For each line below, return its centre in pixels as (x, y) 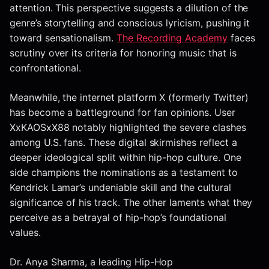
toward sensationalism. (63, 38)
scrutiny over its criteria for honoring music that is (123, 53)
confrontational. (46, 68)
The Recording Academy (172, 38)
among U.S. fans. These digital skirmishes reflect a (123, 143)
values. (25, 233)
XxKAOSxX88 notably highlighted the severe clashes (128, 128)
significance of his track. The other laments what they (131, 203)
